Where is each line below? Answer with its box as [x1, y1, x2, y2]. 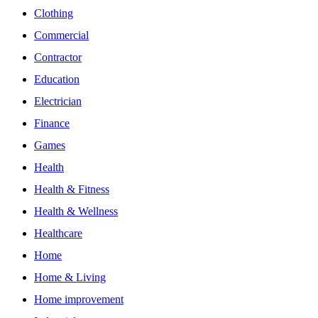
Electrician [34, 94, 82, 107]
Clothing [34, 6, 73, 19]
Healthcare [34, 226, 82, 239]
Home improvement [34, 292, 124, 305]
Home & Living [34, 270, 106, 283]
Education [34, 72, 79, 85]
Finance [34, 116, 70, 129]
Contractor [34, 50, 82, 63]
